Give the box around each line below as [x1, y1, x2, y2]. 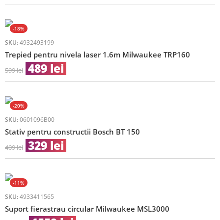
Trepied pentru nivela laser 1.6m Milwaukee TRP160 [5, 50, 190, 60]
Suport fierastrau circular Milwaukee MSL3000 [5, 204, 169, 214]
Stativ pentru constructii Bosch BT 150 [5, 127, 140, 137]
